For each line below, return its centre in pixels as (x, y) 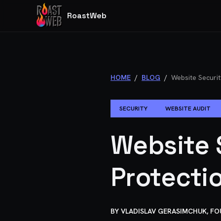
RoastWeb (87, 16)
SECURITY (133, 109)
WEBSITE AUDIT (188, 109)
